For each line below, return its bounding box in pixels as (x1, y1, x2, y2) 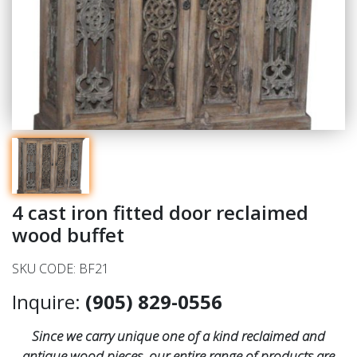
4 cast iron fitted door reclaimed (12, 199, 308, 226)
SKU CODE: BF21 (12, 260, 109, 277)
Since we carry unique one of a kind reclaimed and (32, 327, 325, 345)
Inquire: (12, 288, 85, 315)
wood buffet (12, 222, 124, 248)
